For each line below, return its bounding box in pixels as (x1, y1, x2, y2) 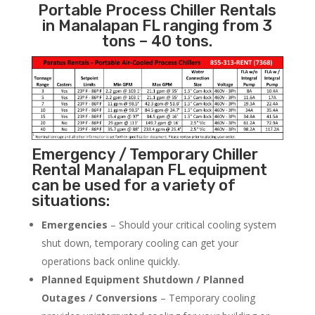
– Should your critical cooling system (107, 218, 276, 232)
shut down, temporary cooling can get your (41, 236, 238, 250)
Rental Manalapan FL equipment (31, 160, 267, 180)
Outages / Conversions (41, 291, 157, 305)
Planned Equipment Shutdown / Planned (41, 273, 244, 287)
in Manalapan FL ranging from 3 (42, 16, 273, 36)
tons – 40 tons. (102, 32, 213, 51)
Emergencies (41, 218, 108, 232)
